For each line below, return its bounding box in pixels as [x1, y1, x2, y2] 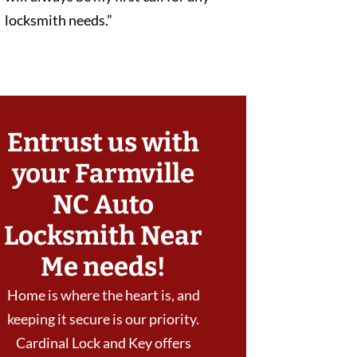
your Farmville [12, 158, 195, 190]
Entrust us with [7, 127, 200, 159]
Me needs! [41, 251, 167, 284]
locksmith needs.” [5, 11, 113, 29]
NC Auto [53, 189, 155, 222]
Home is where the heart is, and [6, 286, 200, 304]
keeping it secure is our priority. [7, 310, 200, 328]
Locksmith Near [4, 220, 203, 253]
